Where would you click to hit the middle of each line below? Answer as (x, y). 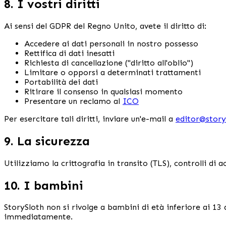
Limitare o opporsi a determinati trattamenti (112, 72)
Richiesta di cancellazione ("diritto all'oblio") (109, 63)
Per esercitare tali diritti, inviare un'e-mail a (90, 119)
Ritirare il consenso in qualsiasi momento (103, 91)
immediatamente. (38, 217)
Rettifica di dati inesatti (69, 53)
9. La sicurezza (47, 141)
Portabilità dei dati (61, 82)
